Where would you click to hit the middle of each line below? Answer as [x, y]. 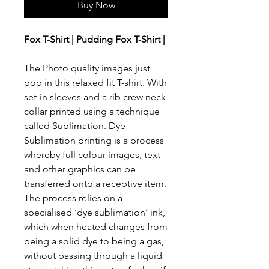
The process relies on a [73, 198]
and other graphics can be [80, 169]
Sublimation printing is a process [94, 141]
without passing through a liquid [93, 256]
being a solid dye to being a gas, [94, 241]
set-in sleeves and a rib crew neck [95, 97]
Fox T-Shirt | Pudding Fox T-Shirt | [95, 40]
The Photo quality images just [87, 68]
